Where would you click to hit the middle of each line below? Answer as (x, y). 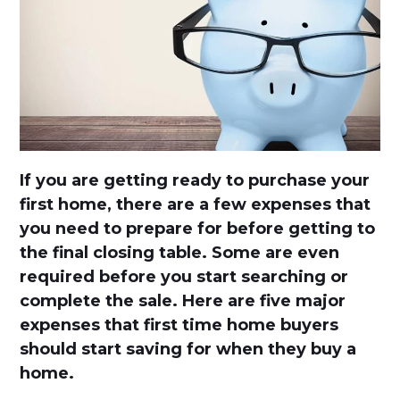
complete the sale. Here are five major (183, 300)
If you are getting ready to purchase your (195, 180)
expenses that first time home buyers (179, 325)
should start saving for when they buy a (188, 349)
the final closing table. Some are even (180, 252)
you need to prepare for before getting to (198, 228)
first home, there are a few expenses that (196, 204)
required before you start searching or (184, 276)
